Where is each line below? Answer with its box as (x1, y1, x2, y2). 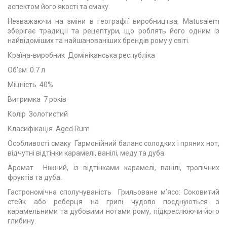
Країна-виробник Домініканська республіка (8, 51, 155, 59)
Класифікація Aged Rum (8, 125, 90, 133)
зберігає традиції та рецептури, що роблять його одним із (8, 27, 219, 35)
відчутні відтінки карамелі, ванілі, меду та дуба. (8, 149, 166, 157)
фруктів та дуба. (8, 173, 62, 181)
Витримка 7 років (8, 95, 66, 103)
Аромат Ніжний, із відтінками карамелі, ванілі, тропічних (8, 164, 219, 172)
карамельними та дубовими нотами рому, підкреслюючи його (8, 207, 219, 215)
